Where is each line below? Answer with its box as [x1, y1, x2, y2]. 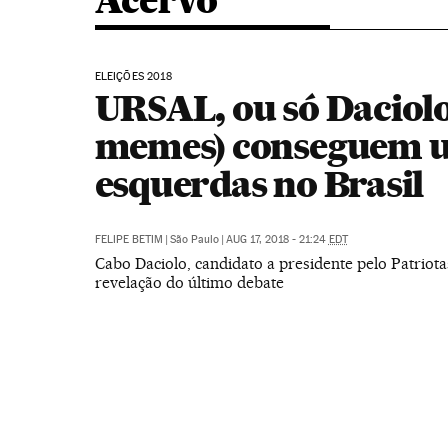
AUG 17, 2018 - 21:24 [225, 233, 329, 246]
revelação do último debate [94, 273, 284, 292]
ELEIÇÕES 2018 [94, 70, 172, 83]
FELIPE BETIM [94, 233, 163, 246]
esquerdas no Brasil [94, 162, 424, 206]
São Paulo [169, 233, 219, 246]
